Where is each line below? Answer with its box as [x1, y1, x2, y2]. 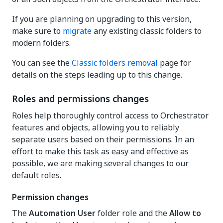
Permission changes [12, 191, 89, 203]
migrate [63, 25, 92, 37]
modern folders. [12, 37, 71, 49]
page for [158, 57, 191, 69]
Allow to [169, 207, 201, 219]
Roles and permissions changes [12, 92, 149, 106]
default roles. [12, 169, 61, 181]
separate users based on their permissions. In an [12, 133, 194, 145]
